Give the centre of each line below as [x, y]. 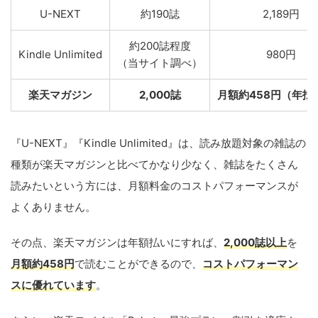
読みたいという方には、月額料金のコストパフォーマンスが [154, 186]
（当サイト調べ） [160, 63]
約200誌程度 [160, 46]
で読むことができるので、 [138, 264]
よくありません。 [53, 207]
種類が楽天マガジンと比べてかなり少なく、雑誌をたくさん [154, 164]
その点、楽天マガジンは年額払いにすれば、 [117, 242]
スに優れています [53, 285]
